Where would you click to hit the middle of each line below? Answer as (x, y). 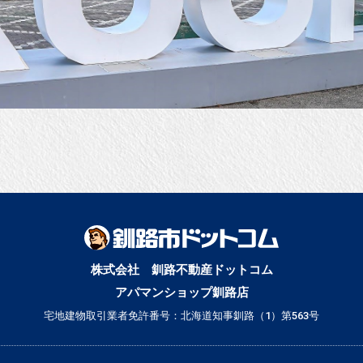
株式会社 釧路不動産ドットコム (181, 270)
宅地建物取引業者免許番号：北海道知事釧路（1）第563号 (181, 316)
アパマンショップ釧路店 (181, 293)
